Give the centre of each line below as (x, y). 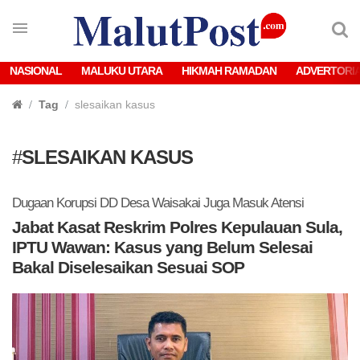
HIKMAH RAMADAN (229, 71)
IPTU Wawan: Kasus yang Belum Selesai (162, 247)
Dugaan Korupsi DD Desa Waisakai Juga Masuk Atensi (158, 203)
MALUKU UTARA (122, 71)
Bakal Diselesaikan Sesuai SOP (128, 267)
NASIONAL (36, 71)
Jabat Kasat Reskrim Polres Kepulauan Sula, (177, 227)
